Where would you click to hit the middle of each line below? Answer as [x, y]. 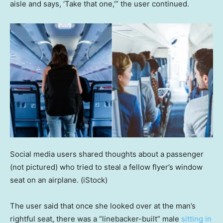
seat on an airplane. [44, 180]
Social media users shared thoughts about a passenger [107, 154]
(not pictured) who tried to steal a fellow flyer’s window [106, 167]
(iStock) [94, 180]
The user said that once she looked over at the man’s [103, 206]
